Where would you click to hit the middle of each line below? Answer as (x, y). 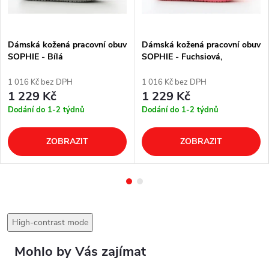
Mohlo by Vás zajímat (80, 252)
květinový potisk (173, 69)
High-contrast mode (50, 223)
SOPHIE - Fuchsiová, (182, 57)
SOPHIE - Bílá (35, 57)
